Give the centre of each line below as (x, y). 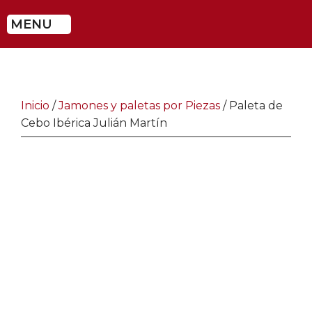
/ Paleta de (251, 106)
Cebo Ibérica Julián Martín (94, 123)
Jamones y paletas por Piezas (139, 106)
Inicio (35, 106)
